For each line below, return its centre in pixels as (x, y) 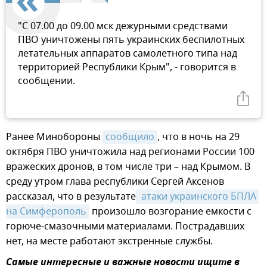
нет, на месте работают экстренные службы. (109, 241)
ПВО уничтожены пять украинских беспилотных (131, 40)
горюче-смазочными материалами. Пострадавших (125, 226)
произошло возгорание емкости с (170, 211)
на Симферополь (46, 211)
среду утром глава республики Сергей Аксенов (115, 181)
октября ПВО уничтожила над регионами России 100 (130, 152)
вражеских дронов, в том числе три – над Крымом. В (128, 167)
